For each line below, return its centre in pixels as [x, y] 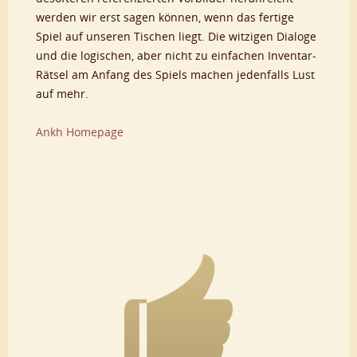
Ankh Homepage [80, 131]
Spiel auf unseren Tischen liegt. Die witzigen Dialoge [176, 36]
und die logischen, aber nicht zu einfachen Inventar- [176, 55]
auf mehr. [62, 93]
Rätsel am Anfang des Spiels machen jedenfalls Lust [175, 74]
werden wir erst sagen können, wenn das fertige [165, 17]
